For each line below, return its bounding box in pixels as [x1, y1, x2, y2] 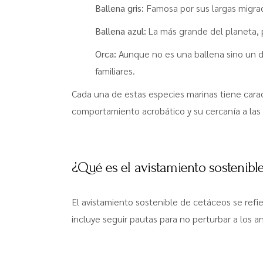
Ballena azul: [95, 25, 146, 37]
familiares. [95, 65, 135, 77]
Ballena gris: [95, 2, 144, 14]
